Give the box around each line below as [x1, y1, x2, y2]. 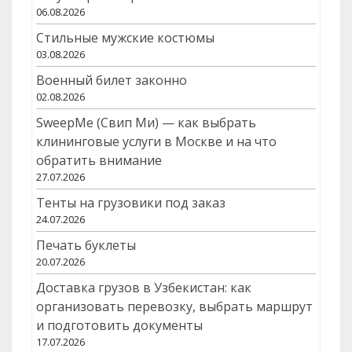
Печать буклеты [36, 236, 136, 255]
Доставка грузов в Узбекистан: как [36, 279, 251, 297]
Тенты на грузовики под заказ [36, 194, 225, 212]
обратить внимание [36, 152, 162, 170]
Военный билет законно [36, 71, 187, 90]
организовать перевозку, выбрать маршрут [36, 298, 313, 316]
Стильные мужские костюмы [36, 29, 214, 47]
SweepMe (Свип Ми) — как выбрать [36, 114, 256, 132]
